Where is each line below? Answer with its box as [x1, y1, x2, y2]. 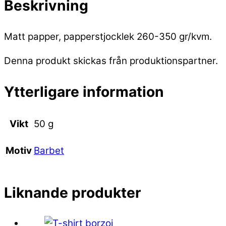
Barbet [34, 144, 64, 156]
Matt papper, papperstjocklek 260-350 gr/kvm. [4, 30, 212, 42]
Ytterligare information [4, 83, 164, 100]
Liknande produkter [4, 184, 141, 201]
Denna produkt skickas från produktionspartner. [4, 55, 218, 67]
